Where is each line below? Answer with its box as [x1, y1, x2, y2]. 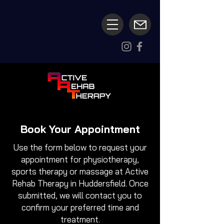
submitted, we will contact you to [18, 190, 142, 200]
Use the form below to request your [13, 142, 147, 152]
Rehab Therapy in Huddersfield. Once [11, 178, 148, 188]
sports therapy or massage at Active [11, 166, 148, 176]
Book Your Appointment [20, 122, 140, 135]
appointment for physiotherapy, [21, 154, 139, 164]
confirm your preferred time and [21, 202, 139, 212]
